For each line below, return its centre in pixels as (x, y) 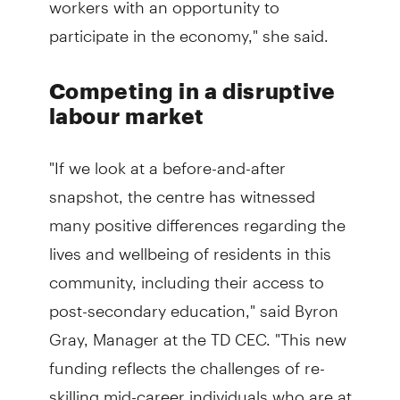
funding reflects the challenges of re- (187, 360)
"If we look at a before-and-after (167, 160)
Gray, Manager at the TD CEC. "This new (197, 331)
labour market (126, 115)
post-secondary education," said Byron (193, 303)
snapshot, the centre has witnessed (182, 188)
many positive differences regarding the (197, 217)
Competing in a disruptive (192, 90)
